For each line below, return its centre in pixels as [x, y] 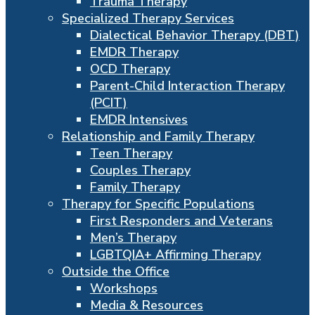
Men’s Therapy [133, 238]
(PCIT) [109, 103]
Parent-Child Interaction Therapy [187, 86]
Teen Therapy [131, 154]
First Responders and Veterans [181, 221]
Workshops [124, 289]
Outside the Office [116, 272]
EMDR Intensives [139, 120]
